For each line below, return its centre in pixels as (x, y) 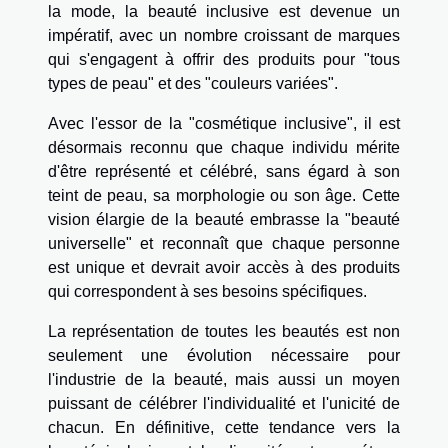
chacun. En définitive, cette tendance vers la (224, 428)
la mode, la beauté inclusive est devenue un (224, 12)
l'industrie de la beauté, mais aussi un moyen (224, 380)
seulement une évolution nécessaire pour (224, 356)
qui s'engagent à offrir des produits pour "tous (224, 60)
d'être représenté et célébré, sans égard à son (224, 172)
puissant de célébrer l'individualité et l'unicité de (224, 404)
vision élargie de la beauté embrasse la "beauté (224, 220)
